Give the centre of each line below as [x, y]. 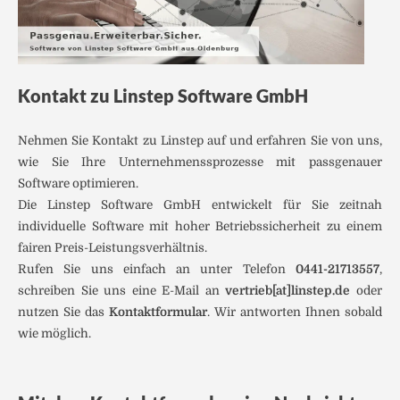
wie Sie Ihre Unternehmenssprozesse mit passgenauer [200, 162]
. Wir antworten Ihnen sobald [295, 312]
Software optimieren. [78, 184]
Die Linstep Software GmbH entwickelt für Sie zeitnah [200, 205]
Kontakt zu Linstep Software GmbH [163, 95]
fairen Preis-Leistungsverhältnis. [112, 248]
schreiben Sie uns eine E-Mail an [122, 291]
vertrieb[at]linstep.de [288, 291]
